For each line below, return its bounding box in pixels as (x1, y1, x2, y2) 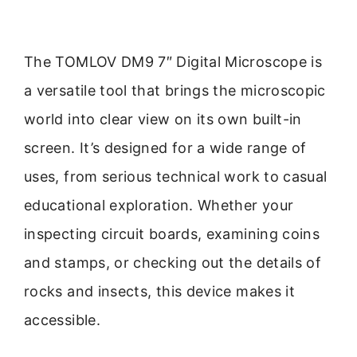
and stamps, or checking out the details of (24, 253, 322, 271)
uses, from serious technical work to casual (24, 167, 328, 185)
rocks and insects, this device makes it (24, 282, 296, 300)
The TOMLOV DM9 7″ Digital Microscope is (24, 53, 323, 70)
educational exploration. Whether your (24, 196, 294, 214)
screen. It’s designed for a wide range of (24, 139, 307, 156)
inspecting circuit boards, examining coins (24, 225, 320, 242)
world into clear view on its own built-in (24, 110, 302, 127)
